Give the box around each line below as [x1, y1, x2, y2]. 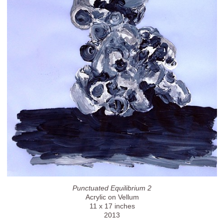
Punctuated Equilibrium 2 [72, 183, 151, 192]
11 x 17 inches [89, 201, 135, 210]
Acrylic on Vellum [85, 192, 139, 201]
